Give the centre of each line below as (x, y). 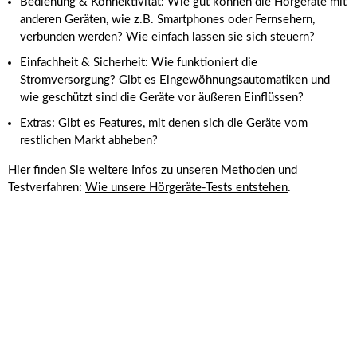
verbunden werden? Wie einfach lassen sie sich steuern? (167, 37)
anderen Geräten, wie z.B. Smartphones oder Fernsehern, (167, 20)
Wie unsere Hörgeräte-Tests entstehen (186, 188)
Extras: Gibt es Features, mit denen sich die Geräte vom (164, 124)
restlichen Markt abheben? (89, 141)
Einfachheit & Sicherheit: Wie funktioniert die (139, 63)
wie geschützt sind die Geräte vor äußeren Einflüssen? (162, 98)
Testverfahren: (47, 188)
